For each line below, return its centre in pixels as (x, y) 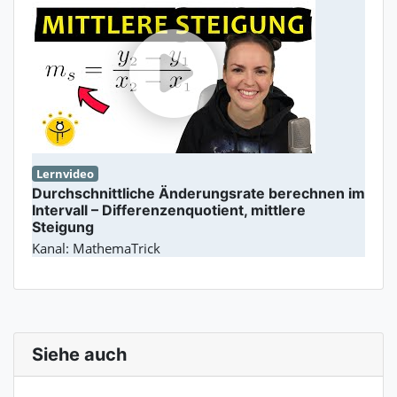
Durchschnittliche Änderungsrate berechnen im (198, 194)
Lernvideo (66, 174)
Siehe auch (79, 355)
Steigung (63, 227)
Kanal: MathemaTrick (96, 249)
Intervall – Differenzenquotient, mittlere (169, 210)
